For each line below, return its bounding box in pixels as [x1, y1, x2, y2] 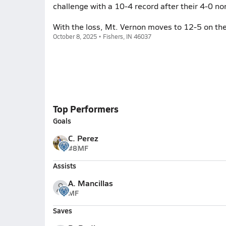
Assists [52, 160, 76, 171]
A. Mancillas [68, 177, 113, 189]
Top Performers [52, 102, 119, 115]
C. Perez [68, 132, 98, 144]
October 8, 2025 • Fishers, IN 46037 [52, 32, 151, 40]
